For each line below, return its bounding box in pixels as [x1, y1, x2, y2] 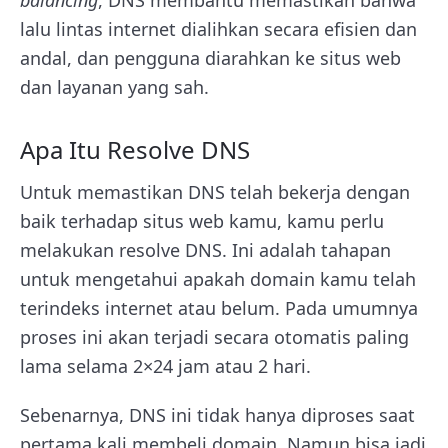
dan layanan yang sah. [20, 75, 209, 99]
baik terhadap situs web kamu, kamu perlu [20, 209, 384, 233]
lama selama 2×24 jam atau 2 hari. [20, 354, 316, 378]
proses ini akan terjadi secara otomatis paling [20, 325, 409, 349]
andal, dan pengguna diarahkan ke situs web [20, 46, 401, 70]
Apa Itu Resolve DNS [20, 133, 250, 166]
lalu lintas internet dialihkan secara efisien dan [20, 17, 417, 41]
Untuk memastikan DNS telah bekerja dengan [20, 180, 410, 204]
